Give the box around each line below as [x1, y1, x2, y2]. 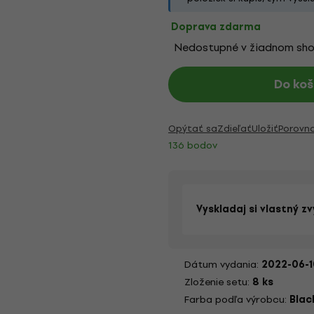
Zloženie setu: [184, 274, 252, 290]
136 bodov [168, 137, 217, 153]
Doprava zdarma [171, 19, 261, 35]
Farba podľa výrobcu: [184, 292, 289, 308]
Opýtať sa [168, 121, 217, 136]
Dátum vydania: [184, 257, 261, 273]
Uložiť [252, 121, 278, 136]
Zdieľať [217, 121, 252, 136]
